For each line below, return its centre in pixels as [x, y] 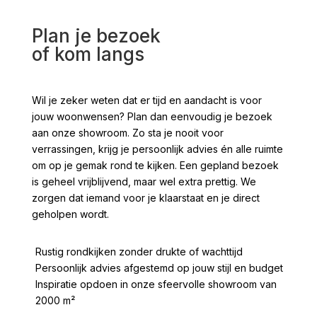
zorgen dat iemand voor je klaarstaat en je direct [145, 197]
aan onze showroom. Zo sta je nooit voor [127, 132]
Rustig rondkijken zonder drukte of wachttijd [139, 251]
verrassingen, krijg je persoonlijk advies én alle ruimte [157, 149]
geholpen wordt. [70, 214]
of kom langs [88, 54]
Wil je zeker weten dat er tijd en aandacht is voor [146, 100]
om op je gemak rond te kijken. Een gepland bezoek [155, 165]
